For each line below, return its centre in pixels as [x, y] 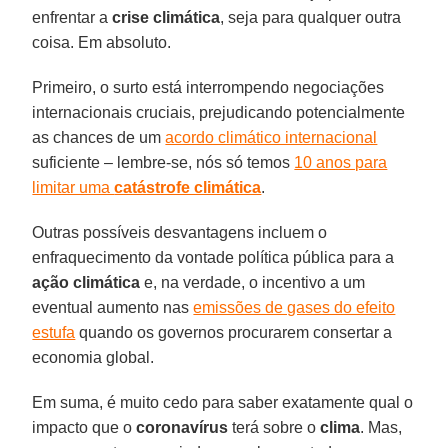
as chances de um [99, 137]
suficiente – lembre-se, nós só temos [163, 162]
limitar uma [73, 187]
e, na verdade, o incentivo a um [253, 282]
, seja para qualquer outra [311, 17]
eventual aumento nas [113, 307]
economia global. [93, 357]
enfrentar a [72, 17]
